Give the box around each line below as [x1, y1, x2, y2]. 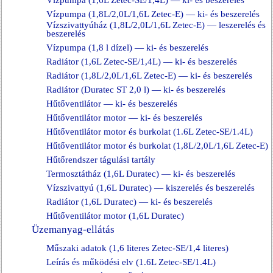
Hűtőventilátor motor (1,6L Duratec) [46, 211, 184, 221]
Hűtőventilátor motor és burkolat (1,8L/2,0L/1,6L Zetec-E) [46, 141, 268, 151]
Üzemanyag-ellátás [32, 224, 115, 235]
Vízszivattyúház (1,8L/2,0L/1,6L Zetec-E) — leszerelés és [46, 20, 266, 30]
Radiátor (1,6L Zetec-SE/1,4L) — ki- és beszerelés [46, 57, 237, 66]
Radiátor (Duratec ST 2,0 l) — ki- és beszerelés [46, 85, 225, 94]
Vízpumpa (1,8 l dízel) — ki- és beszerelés [46, 43, 208, 52]
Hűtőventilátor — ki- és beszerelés [46, 99, 177, 108]
